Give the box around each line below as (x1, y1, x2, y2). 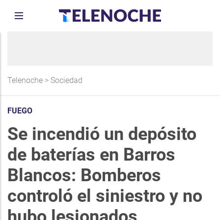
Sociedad (51, 76, 82, 85)
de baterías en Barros (7, 144, 175, 165)
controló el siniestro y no (7, 186, 202, 206)
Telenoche (7, 76, 43, 85)
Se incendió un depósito (7, 124, 196, 144)
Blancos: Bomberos (7, 165, 161, 186)
